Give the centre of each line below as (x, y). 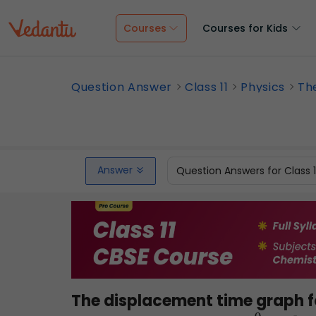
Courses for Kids (245, 28)
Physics (263, 87)
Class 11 (207, 87)
